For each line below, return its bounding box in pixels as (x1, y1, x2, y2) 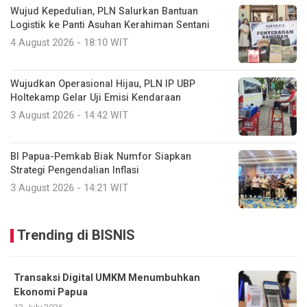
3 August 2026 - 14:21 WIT (10, 181, 128, 196)
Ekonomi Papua (14, 285, 88, 300)
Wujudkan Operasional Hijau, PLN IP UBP (10, 77, 195, 92)
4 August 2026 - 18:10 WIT (10, 36, 128, 51)
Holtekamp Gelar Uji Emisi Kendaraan (10, 90, 181, 106)
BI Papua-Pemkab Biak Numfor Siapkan (10, 149, 191, 164)
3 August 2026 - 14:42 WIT (10, 108, 128, 123)
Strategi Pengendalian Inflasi (10, 163, 139, 178)
